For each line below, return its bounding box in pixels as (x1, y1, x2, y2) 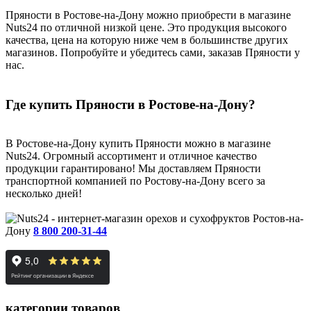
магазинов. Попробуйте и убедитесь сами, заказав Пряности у (6, 46, 300, 58)
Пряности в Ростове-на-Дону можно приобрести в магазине (6, 8, 291, 21)
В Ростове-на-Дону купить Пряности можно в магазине (6, 137, 271, 150)
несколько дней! (6, 187, 82, 200)
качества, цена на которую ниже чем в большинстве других (6, 33, 288, 46)
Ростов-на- (250, 212, 303, 225)
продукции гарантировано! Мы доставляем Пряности (6, 162, 261, 175)
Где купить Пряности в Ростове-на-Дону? (6, 96, 255, 112)
